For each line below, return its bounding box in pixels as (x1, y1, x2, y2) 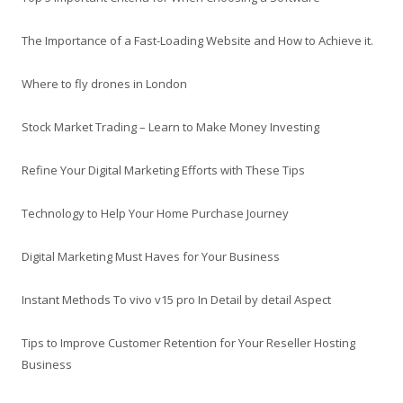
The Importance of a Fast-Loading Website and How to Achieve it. (22, 31, 373, 49)
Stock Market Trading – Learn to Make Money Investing (22, 118, 319, 135)
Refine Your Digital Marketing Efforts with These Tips (22, 161, 305, 178)
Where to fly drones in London (22, 75, 187, 92)
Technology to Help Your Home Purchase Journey (22, 204, 289, 221)
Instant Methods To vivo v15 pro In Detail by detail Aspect (22, 291, 331, 308)
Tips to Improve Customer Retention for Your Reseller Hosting (22, 334, 355, 351)
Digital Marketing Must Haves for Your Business (22, 247, 280, 264)
